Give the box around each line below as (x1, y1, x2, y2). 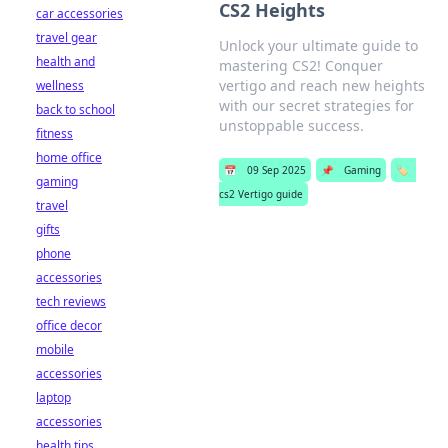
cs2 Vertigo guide (218, 187, 303, 201)
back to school (36, 101, 115, 118)
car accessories (36, 5, 123, 22)
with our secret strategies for (218, 96, 414, 115)
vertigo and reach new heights (218, 76, 425, 95)
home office (36, 149, 102, 166)
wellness (36, 77, 84, 94)
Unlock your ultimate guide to (218, 36, 418, 55)
